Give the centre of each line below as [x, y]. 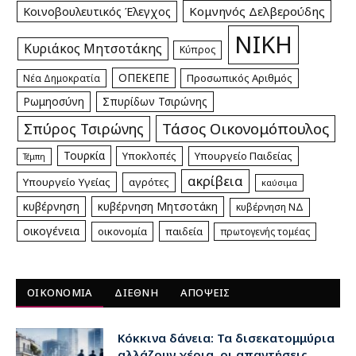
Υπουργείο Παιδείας [243, 156]
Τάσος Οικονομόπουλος [246, 129]
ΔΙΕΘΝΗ [136, 293]
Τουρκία [84, 156]
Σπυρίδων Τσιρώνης [155, 102]
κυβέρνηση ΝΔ [269, 207]
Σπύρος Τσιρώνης [83, 129]
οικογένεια [52, 231]
